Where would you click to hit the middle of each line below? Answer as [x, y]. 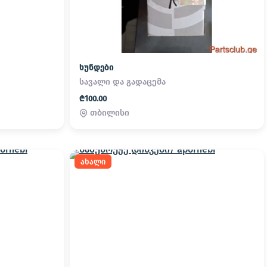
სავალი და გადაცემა [122, 82]
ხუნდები [96, 68]
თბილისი [110, 113]
